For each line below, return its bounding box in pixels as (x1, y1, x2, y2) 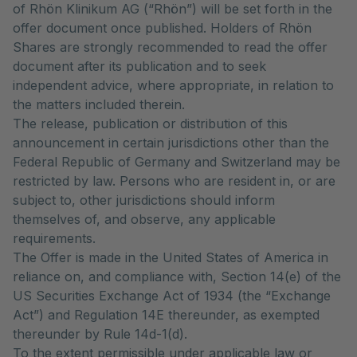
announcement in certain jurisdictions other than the (13, 135, 329, 151)
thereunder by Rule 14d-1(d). (13, 326, 187, 342)
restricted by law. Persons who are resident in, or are (13, 173, 335, 189)
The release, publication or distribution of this (13, 116, 288, 131)
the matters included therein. (13, 96, 185, 112)
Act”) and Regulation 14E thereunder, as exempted (13, 307, 320, 323)
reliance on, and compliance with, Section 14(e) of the (13, 269, 341, 284)
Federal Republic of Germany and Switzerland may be (13, 154, 340, 170)
